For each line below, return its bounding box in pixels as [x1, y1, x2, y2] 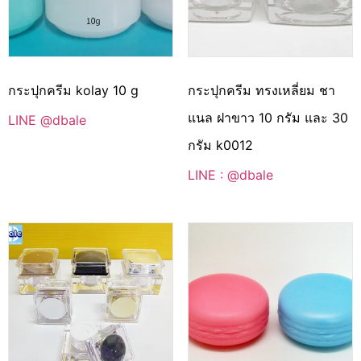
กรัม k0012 [187, 136, 253, 153]
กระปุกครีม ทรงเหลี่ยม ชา [187, 81, 335, 98]
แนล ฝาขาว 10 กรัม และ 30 [187, 109, 348, 126]
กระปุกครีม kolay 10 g [8, 81, 139, 98]
